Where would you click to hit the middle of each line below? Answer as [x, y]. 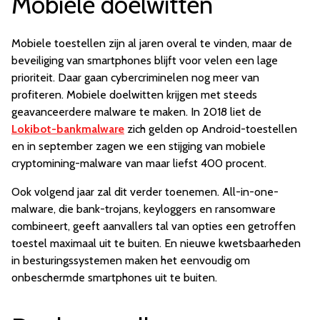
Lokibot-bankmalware [68, 129]
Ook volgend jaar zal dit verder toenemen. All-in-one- [145, 192]
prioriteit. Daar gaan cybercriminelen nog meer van [135, 78]
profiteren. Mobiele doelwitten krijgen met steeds [134, 95]
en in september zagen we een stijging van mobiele [139, 146]
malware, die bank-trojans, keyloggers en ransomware [144, 209]
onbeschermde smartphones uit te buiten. [114, 278]
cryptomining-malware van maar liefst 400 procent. [139, 164]
